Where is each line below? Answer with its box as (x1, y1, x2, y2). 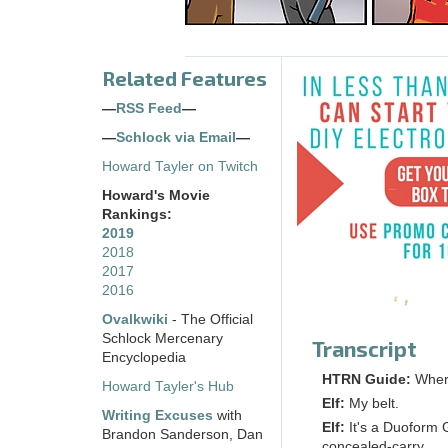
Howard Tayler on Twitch (102, 159, 258, 175)
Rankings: (102, 207, 172, 223)
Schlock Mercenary (102, 331, 223, 347)
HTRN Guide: (322, 372, 411, 388)
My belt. (349, 396, 399, 412)
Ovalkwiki (102, 312, 172, 328)
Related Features (102, 66, 267, 91)
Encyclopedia (102, 350, 186, 366)
